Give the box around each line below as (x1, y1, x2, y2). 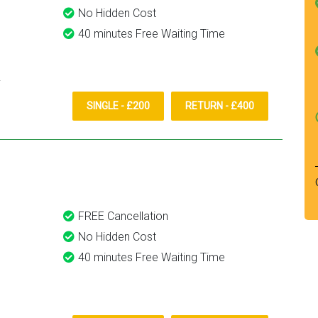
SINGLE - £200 (87, 100, 150, 112)
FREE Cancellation (78, 209, 168, 223)
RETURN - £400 (185, 100, 254, 112)
